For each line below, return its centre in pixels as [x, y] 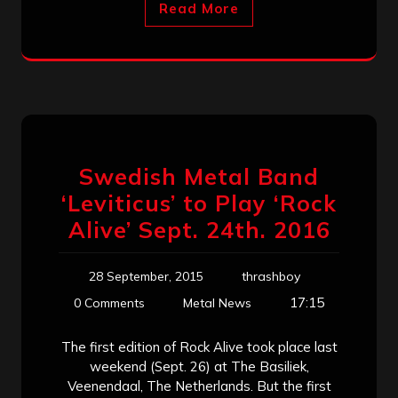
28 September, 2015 [146, 276]
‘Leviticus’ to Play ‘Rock [199, 203]
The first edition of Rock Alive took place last [199, 346]
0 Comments [109, 302]
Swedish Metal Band [199, 176]
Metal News [217, 302]
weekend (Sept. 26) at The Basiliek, [199, 366]
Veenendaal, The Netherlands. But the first [199, 386]
